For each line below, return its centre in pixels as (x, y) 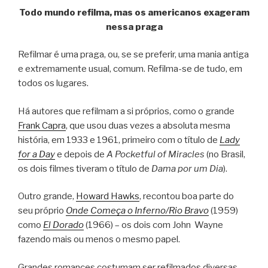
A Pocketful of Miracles (156, 154)
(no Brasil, (225, 154)
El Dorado (63, 225)
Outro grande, (47, 197)
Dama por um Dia (187, 168)
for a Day (36, 154)
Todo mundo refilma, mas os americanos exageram (134, 12)
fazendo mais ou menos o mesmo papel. (99, 240)
